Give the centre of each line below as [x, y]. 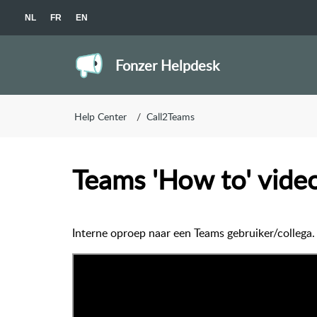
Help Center [100, 116]
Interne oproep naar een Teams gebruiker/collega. [194, 233]
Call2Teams [171, 116]
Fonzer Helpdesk [167, 65]
